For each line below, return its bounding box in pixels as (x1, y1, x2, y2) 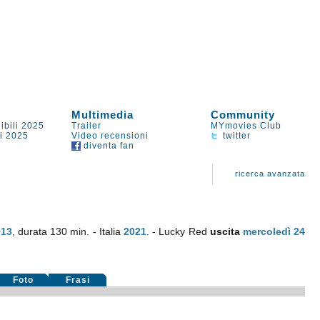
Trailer (71, 121, 102, 131)
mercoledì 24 (243, 226, 306, 237)
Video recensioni (71, 131, 149, 141)
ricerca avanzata (235, 169, 306, 178)
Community (211, 109, 276, 121)
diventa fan (81, 141, 135, 151)
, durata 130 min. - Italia (11, 226, 124, 237)
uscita (209, 226, 244, 237)
